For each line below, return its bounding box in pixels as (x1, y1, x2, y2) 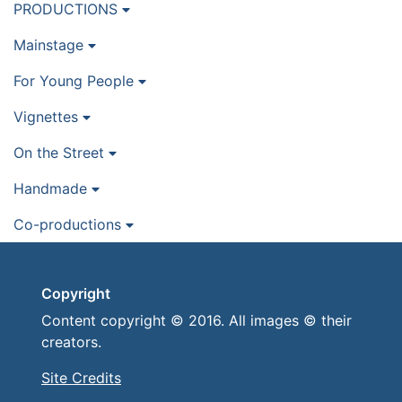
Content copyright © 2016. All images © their (41, 311, 352, 330)
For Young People (13, 72, 138, 91)
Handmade (13, 179, 92, 198)
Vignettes (13, 108, 83, 127)
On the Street (13, 144, 109, 162)
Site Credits (41, 369, 121, 388)
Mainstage (13, 36, 88, 55)
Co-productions (13, 215, 126, 234)
